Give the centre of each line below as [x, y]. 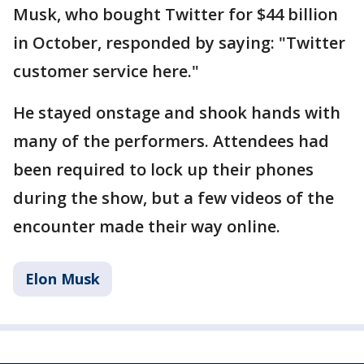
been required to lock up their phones [163, 169]
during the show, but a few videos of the [173, 198]
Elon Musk [63, 279]
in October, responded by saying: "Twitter [179, 43]
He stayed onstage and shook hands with [177, 113]
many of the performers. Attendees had [171, 141]
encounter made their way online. [147, 226]
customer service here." [106, 71]
